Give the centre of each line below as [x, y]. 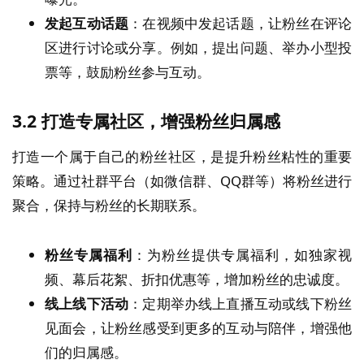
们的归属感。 [86, 352]
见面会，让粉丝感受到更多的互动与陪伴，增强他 [198, 327]
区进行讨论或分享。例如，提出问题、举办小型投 [198, 48]
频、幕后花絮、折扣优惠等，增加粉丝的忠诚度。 [197, 279]
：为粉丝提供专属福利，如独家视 [243, 254]
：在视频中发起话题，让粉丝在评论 [240, 24]
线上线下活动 [87, 303]
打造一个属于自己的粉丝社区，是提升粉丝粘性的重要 [182, 157]
